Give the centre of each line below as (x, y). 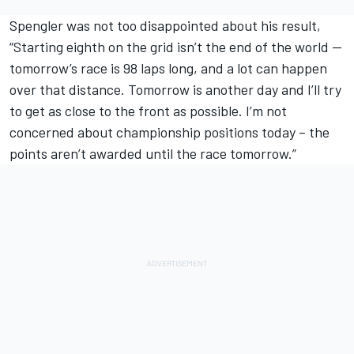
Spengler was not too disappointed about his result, (165, 25)
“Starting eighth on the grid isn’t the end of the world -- (176, 47)
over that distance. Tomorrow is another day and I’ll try (175, 89)
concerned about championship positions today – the (169, 132)
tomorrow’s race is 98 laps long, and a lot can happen (168, 68)
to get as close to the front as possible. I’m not (148, 111)
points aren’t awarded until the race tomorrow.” (153, 153)
